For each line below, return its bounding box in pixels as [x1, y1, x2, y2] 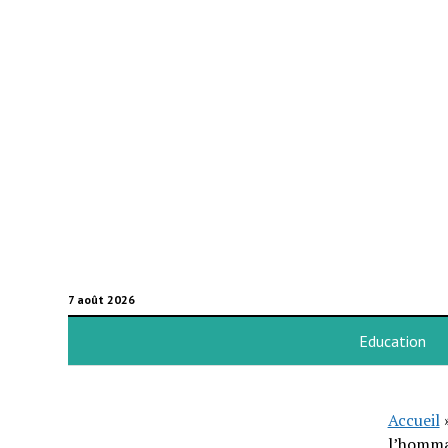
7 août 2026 [67, 292, 135, 307]
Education [358, 331, 426, 351]
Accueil [387, 409, 440, 431]
